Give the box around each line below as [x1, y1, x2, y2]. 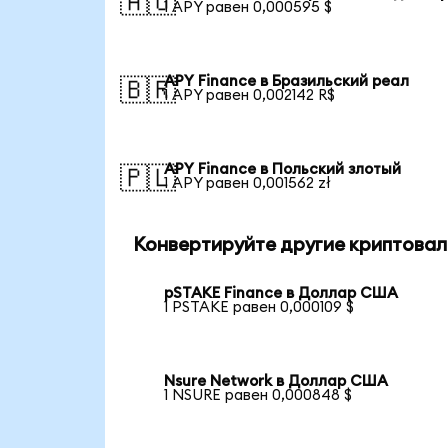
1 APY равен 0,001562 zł [164, 175, 332, 191]
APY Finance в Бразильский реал [164, 74, 410, 90]
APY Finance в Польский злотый [164, 161, 402, 177]
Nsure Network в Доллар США [164, 374, 389, 390]
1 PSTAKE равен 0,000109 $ [164, 300, 355, 316]
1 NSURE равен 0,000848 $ [164, 388, 353, 404]
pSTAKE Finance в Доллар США [164, 286, 399, 302]
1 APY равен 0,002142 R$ [164, 88, 336, 104]
